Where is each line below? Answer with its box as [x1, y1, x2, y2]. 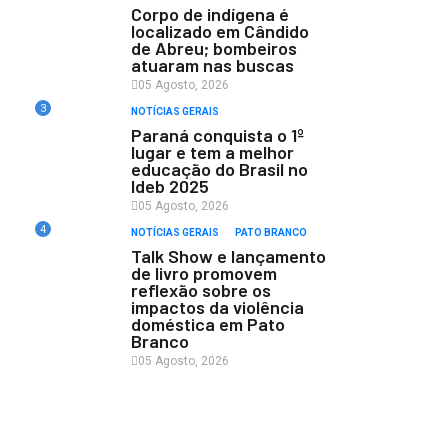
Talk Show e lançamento [131, 245, 326, 267]
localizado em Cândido [131, 20, 309, 42]
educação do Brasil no [131, 158, 308, 180]
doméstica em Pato [131, 313, 285, 335]
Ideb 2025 [131, 175, 209, 197]
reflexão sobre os [131, 279, 271, 301]
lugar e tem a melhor [131, 141, 294, 163]
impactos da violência [131, 296, 304, 318]
